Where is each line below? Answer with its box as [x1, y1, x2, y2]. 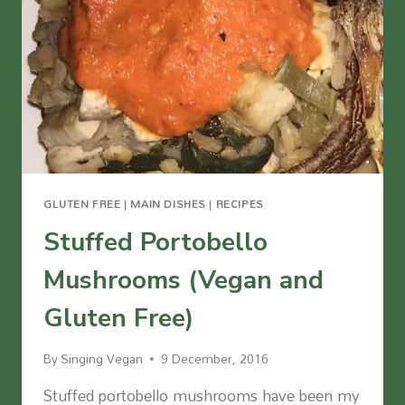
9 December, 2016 [161, 346, 269, 372]
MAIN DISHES [130, 193, 206, 214]
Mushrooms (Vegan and [43, 262, 324, 297]
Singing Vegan [61, 346, 144, 372]
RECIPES [215, 193, 264, 214]
